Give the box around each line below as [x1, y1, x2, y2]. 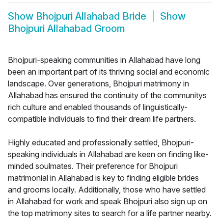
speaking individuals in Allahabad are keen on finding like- [8, 149, 209, 160]
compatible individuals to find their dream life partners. [8, 114, 196, 124]
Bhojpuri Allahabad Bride [36, 10, 146, 23]
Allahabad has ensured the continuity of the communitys [8, 90, 207, 101]
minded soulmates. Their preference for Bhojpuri [8, 161, 178, 171]
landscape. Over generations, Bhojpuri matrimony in [8, 79, 189, 89]
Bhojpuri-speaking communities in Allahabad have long [8, 55, 200, 65]
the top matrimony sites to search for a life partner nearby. [8, 208, 212, 219]
